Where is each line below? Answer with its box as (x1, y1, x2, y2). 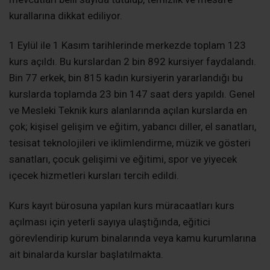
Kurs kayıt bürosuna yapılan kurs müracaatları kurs (9, 199, 234, 212)
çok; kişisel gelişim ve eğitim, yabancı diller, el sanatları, (9, 121, 256, 133)
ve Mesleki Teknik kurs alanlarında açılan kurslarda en (9, 104, 247, 117)
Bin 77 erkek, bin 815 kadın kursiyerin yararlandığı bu (9, 72, 243, 84)
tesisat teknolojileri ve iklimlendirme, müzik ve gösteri (9, 137, 251, 149)
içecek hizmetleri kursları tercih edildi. (9, 169, 179, 182)
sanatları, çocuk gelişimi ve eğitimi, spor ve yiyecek (9, 153, 237, 166)
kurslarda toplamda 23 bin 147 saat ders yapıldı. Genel (9, 88, 255, 101)
